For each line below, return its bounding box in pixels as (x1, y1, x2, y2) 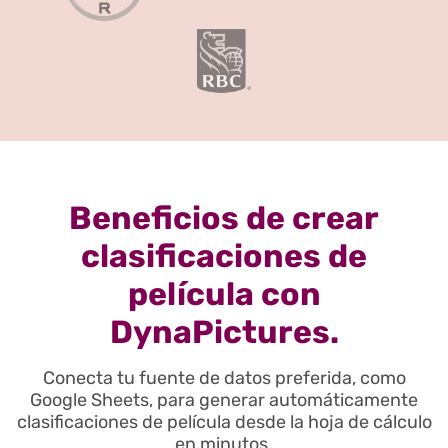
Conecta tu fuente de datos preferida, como (42, 367, 406, 390)
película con (127, 275, 321, 314)
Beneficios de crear (69, 199, 379, 238)
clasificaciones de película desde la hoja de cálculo (16, 411, 432, 434)
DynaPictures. (109, 313, 339, 352)
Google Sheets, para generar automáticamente (30, 389, 418, 412)
